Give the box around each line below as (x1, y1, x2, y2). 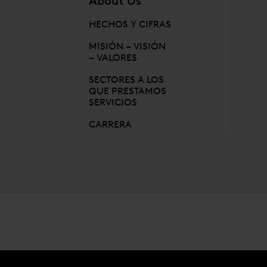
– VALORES (89, 51, 138, 63)
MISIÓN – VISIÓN (89, 40, 166, 52)
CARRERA (89, 118, 132, 130)
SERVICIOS (89, 96, 138, 108)
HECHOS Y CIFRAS (89, 18, 172, 30)
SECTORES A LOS (89, 73, 164, 85)
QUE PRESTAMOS (89, 85, 167, 97)
